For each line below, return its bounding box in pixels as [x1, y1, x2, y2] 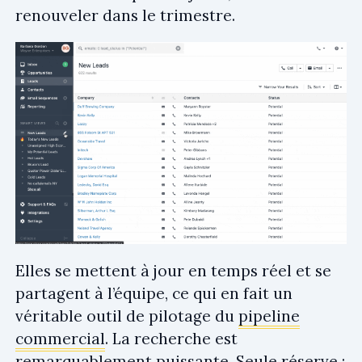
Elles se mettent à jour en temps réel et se [15, 261, 331, 281]
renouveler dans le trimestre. [15, 6, 235, 26]
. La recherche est [105, 329, 238, 349]
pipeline [238, 306, 300, 326]
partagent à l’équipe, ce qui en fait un [15, 284, 293, 304]
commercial [15, 329, 105, 349]
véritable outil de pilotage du [15, 306, 238, 326]
